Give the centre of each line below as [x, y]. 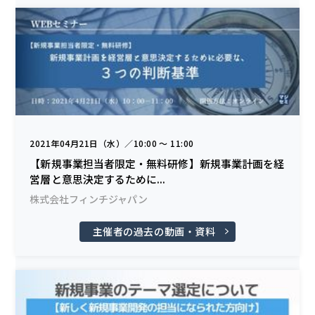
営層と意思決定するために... [98, 179]
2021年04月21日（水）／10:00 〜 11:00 [112, 143]
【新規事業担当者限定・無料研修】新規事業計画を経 [157, 163]
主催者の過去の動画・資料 [154, 231]
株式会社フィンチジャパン [89, 199]
